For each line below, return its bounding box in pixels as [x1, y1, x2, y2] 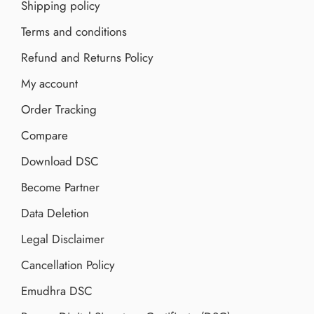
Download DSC [21, 152, 99, 170]
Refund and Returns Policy [21, 48, 153, 66]
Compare [21, 126, 68, 144]
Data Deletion [21, 204, 89, 221]
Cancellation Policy [21, 256, 114, 273]
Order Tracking [21, 100, 97, 118]
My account [21, 74, 78, 92]
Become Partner [21, 178, 100, 196]
